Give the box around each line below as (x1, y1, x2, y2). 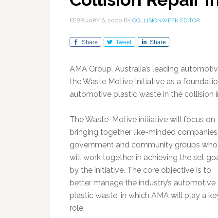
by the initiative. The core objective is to (70, 165, 211, 175)
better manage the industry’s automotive (70, 178, 216, 187)
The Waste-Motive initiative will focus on (70, 115, 215, 124)
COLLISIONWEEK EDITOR (132, 17, 200, 24)
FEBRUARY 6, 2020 (70, 17, 122, 24)
